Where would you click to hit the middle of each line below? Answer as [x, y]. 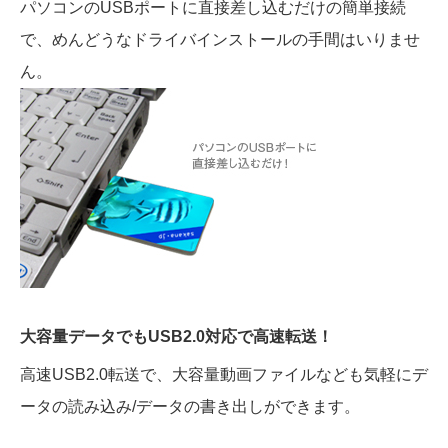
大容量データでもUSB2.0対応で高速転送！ [176, 337]
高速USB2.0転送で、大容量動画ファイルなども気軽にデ [224, 375]
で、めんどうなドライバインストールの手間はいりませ [220, 40]
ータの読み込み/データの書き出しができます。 [190, 407]
